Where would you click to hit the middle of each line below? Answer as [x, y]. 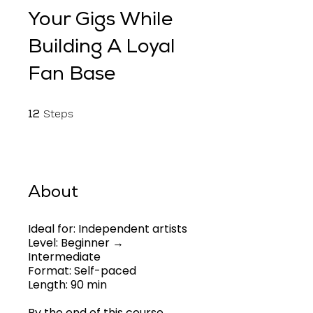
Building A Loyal [102, 48]
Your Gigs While [100, 21]
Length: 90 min [67, 284]
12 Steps [88, 110]
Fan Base [72, 75]
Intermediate [64, 256]
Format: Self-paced [82, 270]
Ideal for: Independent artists [108, 228]
